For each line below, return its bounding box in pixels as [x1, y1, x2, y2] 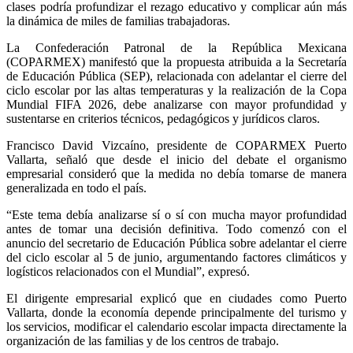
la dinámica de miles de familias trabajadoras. [6, 14, 230, 28]
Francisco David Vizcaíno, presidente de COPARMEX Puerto [6, 139, 347, 153]
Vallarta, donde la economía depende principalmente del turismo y [6, 306, 347, 320]
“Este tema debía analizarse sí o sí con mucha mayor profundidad [6, 208, 347, 222]
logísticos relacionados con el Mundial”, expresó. [6, 265, 250, 279]
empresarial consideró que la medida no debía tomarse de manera [6, 167, 347, 181]
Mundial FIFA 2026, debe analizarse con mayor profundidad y [6, 98, 347, 112]
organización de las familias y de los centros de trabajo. [6, 334, 279, 348]
